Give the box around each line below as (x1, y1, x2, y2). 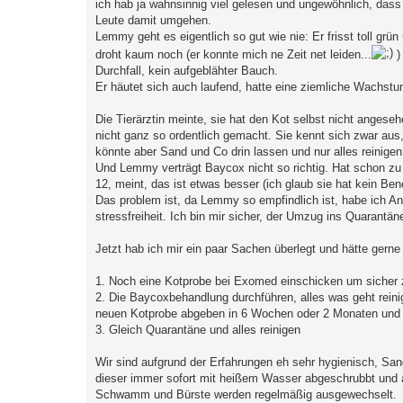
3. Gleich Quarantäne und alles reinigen (95, 323, 300, 337)
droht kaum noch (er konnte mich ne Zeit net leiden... (95, 48, 372, 62)
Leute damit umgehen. (95, 13, 211, 28)
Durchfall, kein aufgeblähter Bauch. (95, 64, 278, 78)
